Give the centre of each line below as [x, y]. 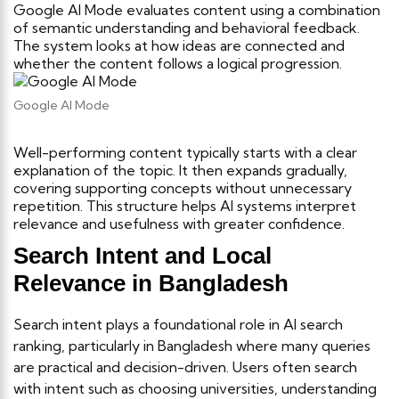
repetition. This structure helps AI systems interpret [185, 206]
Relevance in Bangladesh [151, 284]
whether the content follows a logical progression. [178, 63]
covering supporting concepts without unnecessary [183, 188]
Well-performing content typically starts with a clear [185, 153]
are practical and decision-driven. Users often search [185, 367]
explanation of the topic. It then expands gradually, [180, 171]
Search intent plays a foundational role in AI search [178, 325]
